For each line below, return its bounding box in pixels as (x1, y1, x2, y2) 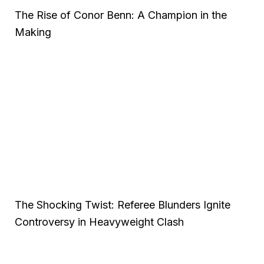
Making (15, 25, 51, 38)
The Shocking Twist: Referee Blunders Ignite (15, 198, 230, 211)
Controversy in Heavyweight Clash (15, 215, 184, 228)
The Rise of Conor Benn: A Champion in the (15, 8, 227, 21)
